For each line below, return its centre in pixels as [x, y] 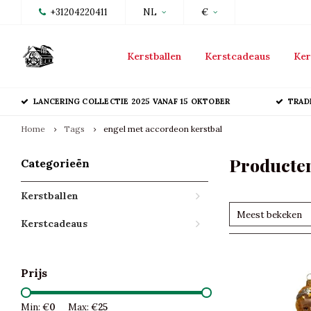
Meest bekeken [269, 215]
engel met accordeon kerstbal [163, 129]
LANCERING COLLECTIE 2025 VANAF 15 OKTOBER [132, 101]
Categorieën [55, 163]
